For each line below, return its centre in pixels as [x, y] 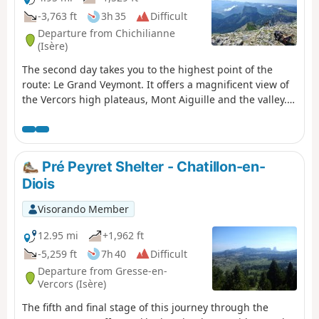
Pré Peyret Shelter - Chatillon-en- [152, 166]
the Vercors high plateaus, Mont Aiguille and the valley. [155, 99]
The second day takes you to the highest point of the [147, 69]
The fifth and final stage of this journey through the [145, 307]
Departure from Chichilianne [106, 33]
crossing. [44, 11]
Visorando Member [83, 209]
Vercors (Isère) [72, 284]
